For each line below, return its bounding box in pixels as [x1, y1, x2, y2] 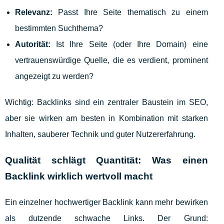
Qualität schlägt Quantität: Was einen [5, 155, 208, 166]
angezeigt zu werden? [15, 72, 93, 81]
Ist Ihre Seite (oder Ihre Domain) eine [50, 40, 208, 49]
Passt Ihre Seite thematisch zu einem [52, 8, 208, 17]
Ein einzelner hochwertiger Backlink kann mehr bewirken [5, 198, 208, 207]
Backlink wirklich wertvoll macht [5, 171, 152, 182]
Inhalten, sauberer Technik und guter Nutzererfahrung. [5, 130, 195, 139]
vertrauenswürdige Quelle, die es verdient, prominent [15, 56, 208, 65]
